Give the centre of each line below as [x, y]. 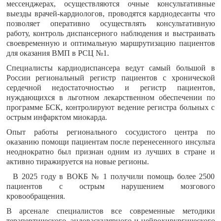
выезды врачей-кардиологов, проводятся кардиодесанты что [110, 14]
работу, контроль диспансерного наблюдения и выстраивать [110, 33]
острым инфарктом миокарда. [56, 117]
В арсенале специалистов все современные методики [110, 211]
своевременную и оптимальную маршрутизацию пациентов [110, 43]
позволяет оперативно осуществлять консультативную [110, 23]
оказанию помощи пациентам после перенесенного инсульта [110, 142]
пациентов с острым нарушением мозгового [110, 186]
